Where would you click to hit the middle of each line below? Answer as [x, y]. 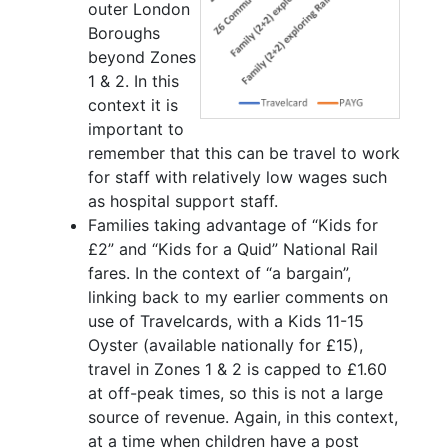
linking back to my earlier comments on [238, 297]
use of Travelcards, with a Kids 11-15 [226, 321]
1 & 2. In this [133, 81]
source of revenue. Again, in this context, [243, 417]
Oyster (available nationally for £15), [225, 345]
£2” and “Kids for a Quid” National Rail [233, 249]
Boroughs [124, 33]
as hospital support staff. [183, 201]
